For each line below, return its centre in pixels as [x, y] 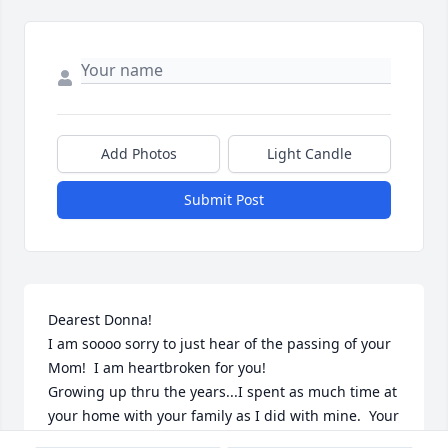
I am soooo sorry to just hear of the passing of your [219, 344]
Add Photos [138, 154]
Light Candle [309, 154]
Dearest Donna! [100, 320]
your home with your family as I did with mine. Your [223, 416]
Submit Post [224, 200]
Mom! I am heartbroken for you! [161, 368]
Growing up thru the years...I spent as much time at [222, 392]
